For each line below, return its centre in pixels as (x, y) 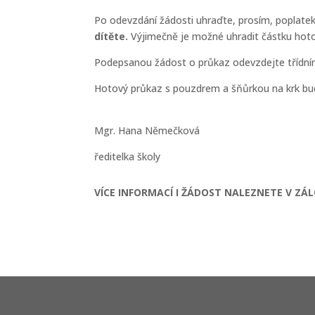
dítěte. (113, 36)
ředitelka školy (128, 156)
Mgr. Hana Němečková (147, 130)
